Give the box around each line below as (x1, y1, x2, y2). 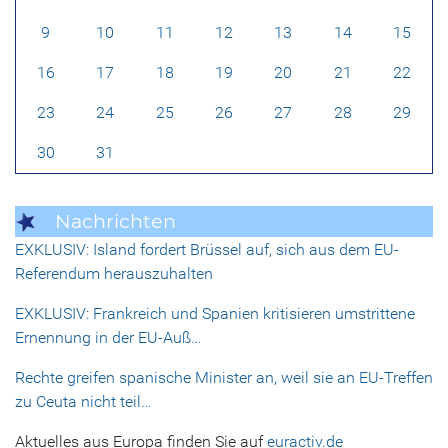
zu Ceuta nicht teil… (15, 391, 151, 411)
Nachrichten (55, 209, 176, 234)
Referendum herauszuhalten (15, 263, 213, 283)
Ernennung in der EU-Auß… (15, 327, 201, 347)
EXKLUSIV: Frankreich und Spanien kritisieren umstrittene (15, 303, 415, 323)
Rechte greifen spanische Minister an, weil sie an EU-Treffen (15, 367, 433, 387)
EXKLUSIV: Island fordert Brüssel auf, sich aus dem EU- (15, 239, 399, 259)
